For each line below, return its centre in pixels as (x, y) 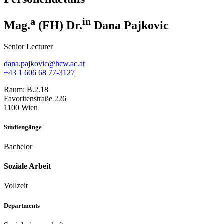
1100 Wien (21, 107)
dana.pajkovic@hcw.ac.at (44, 63)
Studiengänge (23, 127)
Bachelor (18, 146)
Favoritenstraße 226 (35, 98)
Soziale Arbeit (27, 166)
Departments (22, 205)
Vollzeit (16, 186)
